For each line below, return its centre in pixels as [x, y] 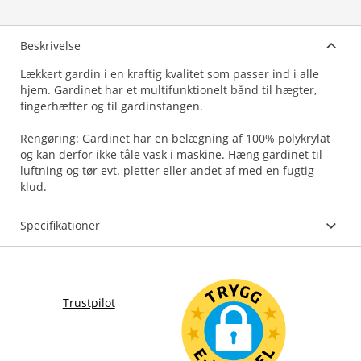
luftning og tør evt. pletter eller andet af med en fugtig [167, 170]
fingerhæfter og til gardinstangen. [112, 106]
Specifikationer [60, 225]
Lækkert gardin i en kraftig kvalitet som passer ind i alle [170, 74]
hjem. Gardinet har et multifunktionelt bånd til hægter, [168, 90]
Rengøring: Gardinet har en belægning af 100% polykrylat [175, 138]
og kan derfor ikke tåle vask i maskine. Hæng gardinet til [171, 154]
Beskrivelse [50, 46]
